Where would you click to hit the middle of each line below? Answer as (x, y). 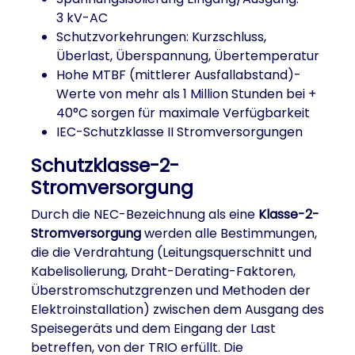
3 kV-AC (82, 18)
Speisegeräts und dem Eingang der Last (153, 328)
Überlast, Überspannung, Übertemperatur (188, 56)
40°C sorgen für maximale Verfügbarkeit (183, 113)
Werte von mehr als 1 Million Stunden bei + (186, 94)
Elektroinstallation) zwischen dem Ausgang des (177, 309)
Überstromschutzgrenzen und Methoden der (171, 290)
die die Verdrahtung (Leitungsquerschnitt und (171, 252)
